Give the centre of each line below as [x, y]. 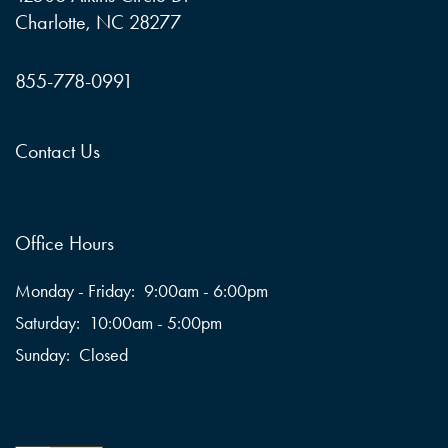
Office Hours [64, 242]
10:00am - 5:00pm [155, 322]
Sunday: [42, 354]
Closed [103, 354]
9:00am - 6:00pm [205, 290]
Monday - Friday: [75, 290]
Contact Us [57, 150]
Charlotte [50, 21]
